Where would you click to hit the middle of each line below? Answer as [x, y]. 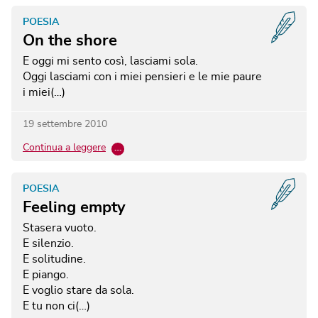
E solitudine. [54, 259]
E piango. [46, 275]
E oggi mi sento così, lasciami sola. [110, 61]
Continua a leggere [64, 148]
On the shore [70, 40]
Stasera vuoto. [60, 228]
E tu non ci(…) [56, 306]
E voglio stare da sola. [78, 291]
